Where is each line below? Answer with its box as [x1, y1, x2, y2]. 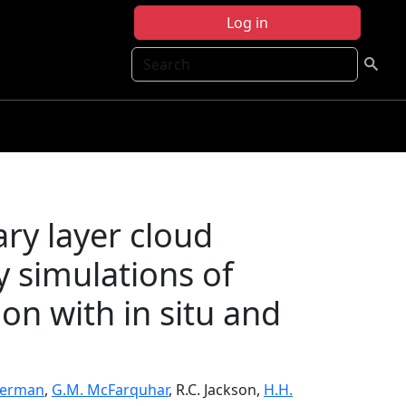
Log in [227, 13, 268, 33]
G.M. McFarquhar [52, 380, 169, 400]
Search [130, 47, 179, 67]
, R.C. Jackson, [169, 380, 264, 400]
